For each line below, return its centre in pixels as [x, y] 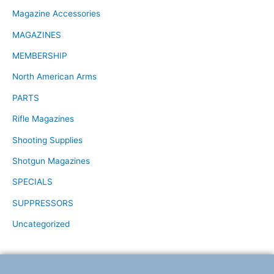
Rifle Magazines [43, 119]
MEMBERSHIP [40, 56]
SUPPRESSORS [43, 203]
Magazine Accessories [56, 14]
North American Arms [54, 77]
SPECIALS [32, 182]
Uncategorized [41, 224]
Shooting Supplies [47, 140]
